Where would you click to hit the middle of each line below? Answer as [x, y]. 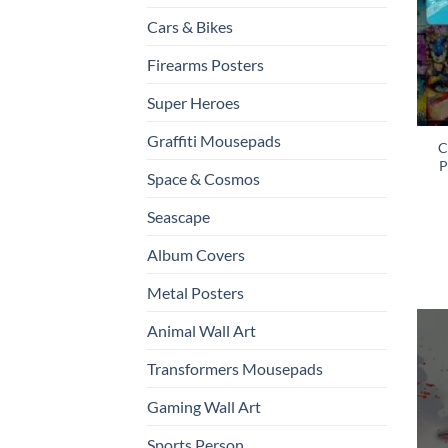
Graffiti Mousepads [214, 140]
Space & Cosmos [203, 178]
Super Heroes [193, 102]
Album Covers [196, 254]
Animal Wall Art [201, 330]
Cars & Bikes [190, 26]
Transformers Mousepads [235, 368]
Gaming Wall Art [204, 406]
